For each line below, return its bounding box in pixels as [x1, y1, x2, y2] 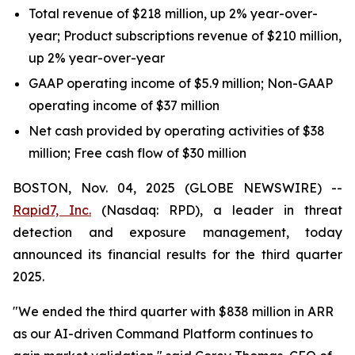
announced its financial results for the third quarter [13, 246, 342, 262]
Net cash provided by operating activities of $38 [29, 123, 325, 139]
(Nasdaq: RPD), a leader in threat [91, 202, 342, 218]
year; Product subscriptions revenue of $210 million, [29, 28, 342, 44]
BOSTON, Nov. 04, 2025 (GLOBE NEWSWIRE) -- [13, 180, 342, 196]
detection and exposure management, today [13, 224, 342, 240]
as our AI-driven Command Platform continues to [13, 326, 313, 342]
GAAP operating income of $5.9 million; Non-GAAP [29, 75, 333, 91]
